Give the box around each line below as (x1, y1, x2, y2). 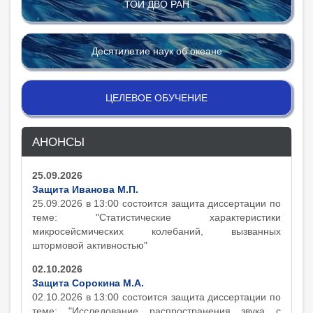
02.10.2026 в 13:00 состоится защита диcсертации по (32, 291, 281, 303)
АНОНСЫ (32, 135, 85, 149)
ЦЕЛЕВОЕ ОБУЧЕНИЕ (105, 92, 208, 103)
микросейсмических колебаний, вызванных (32, 226, 281, 237)
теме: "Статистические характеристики (32, 212, 281, 223)
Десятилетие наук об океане (91, 45, 222, 57)
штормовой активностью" (32, 240, 147, 251)
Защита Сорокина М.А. (32, 277, 144, 289)
